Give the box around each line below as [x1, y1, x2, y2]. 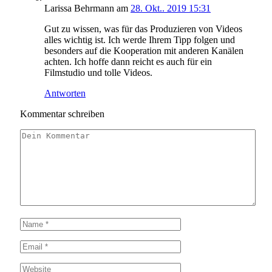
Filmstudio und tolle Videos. [44, 67, 152, 78]
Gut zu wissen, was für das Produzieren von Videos [44, 24, 242, 35]
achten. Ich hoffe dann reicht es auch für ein [44, 56, 212, 67]
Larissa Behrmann [44, 3, 114, 14]
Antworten [44, 88, 86, 99]
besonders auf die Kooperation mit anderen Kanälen [44, 46, 243, 56]
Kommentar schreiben [20, 109, 104, 120]
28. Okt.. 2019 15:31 [131, 3, 211, 14]
